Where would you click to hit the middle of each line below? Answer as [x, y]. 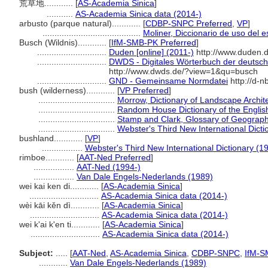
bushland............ [52, 138]
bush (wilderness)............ [68, 90]
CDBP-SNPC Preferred [189, 23]
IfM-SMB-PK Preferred [154, 42]
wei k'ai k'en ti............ [61, 224]
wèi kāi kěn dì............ [60, 205]
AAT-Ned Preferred [115, 157]
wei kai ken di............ [60, 186]
